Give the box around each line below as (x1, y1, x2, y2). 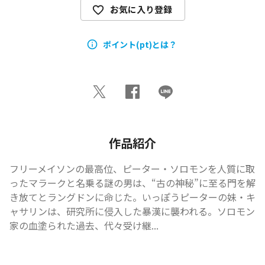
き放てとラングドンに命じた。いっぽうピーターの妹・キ (9, 190, 256, 204)
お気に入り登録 (109, 3, 172, 15)
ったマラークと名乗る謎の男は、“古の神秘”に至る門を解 (9, 176, 256, 190)
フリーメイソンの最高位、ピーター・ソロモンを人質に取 (9, 161, 255, 176)
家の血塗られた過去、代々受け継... (9, 218, 159, 232)
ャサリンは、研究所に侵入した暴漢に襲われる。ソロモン (9, 204, 255, 218)
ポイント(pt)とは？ (102, 38, 177, 50)
